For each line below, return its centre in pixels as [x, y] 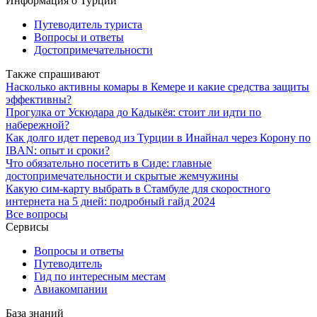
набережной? [38, 125]
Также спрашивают [53, 74]
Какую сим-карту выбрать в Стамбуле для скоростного [138, 188]
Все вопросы [37, 214]
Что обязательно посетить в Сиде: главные [109, 163]
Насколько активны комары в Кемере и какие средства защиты [157, 86]
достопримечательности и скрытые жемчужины [122, 175]
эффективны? [39, 99]
